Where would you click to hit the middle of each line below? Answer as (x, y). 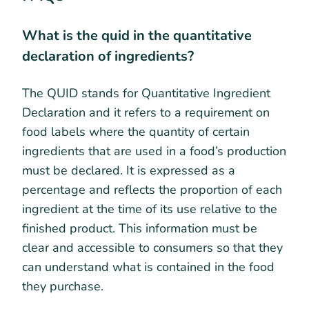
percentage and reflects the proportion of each (152, 190)
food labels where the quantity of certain (136, 132)
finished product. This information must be (140, 229)
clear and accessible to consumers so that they (152, 248)
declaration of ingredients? (108, 57)
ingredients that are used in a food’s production (154, 151)
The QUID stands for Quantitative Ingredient (146, 93)
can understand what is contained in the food (148, 267)
